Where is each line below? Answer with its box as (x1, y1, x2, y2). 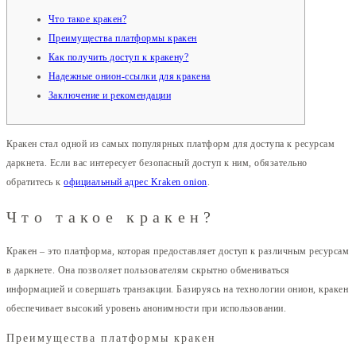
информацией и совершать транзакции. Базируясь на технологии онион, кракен (6, 284, 349, 296)
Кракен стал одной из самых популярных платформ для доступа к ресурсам (6, 137, 335, 149)
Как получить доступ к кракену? (48, 51, 189, 63)
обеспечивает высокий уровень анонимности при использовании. (6, 303, 287, 315)
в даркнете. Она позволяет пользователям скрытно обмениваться (6, 265, 290, 277)
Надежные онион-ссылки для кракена (48, 70, 211, 82)
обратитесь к (6, 176, 64, 188)
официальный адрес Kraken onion (64, 176, 207, 188)
